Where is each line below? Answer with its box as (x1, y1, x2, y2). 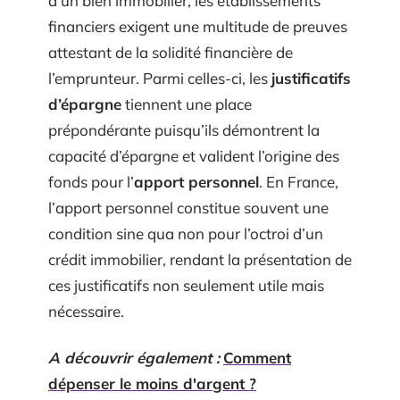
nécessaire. (48, 302, 124, 321)
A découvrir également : (48, 347, 220, 367)
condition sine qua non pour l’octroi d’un (48, 224, 323, 243)
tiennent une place (121, 95, 252, 113)
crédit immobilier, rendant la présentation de (48, 250, 352, 269)
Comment (223, 347, 291, 367)
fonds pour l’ (48, 172, 134, 191)
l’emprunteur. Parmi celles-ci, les (48, 69, 271, 87)
